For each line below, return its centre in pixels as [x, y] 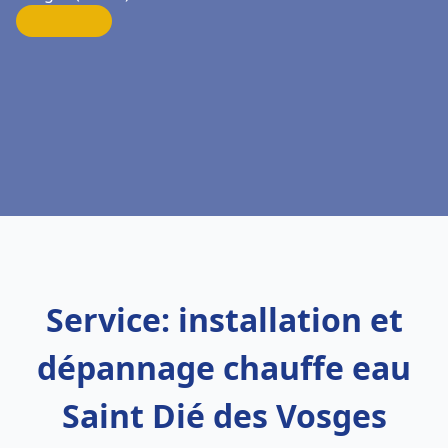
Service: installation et [224, 319]
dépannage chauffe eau [224, 367]
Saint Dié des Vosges [224, 415]
